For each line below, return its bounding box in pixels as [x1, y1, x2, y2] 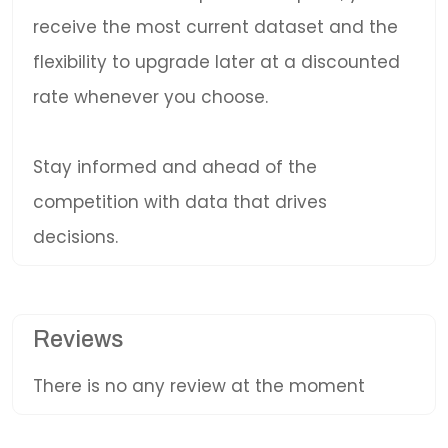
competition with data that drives [33, 190, 327, 214]
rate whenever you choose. [33, 85, 268, 109]
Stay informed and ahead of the [33, 155, 317, 179]
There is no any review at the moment [33, 374, 365, 398]
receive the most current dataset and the [33, 15, 398, 39]
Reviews [33, 326, 123, 352]
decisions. [33, 225, 118, 249]
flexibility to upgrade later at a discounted [33, 50, 400, 74]
